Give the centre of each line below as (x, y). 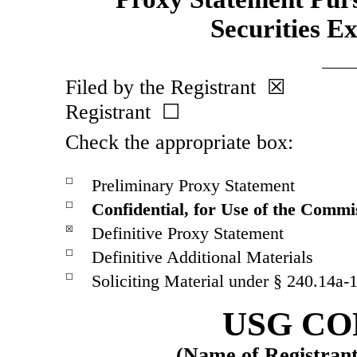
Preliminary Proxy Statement (193, 186)
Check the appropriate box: (179, 142)
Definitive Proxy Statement (188, 233)
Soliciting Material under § (189, 281)
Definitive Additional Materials (202, 257)
